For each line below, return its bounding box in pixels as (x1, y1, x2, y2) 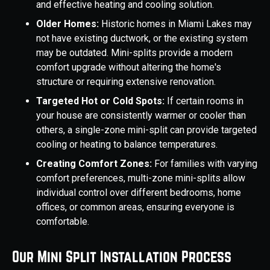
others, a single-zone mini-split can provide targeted (36, 124, 257, 136)
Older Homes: (36, 18, 101, 30)
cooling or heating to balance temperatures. (36, 139, 218, 151)
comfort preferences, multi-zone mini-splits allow (36, 172, 245, 184)
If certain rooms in (167, 95, 243, 107)
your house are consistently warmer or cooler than (36, 110, 246, 122)
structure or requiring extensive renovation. (36, 76, 216, 88)
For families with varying (154, 158, 257, 170)
